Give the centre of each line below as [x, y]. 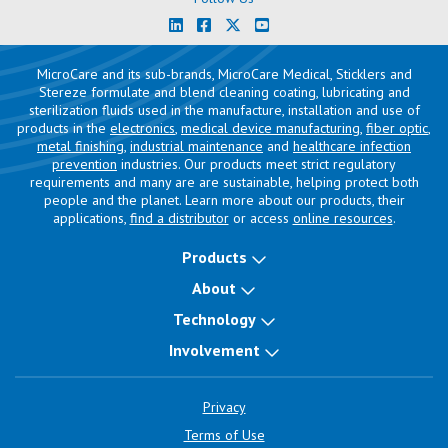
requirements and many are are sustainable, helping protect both [224, 182]
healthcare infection [352, 146]
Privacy [224, 407]
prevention [84, 164]
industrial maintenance [196, 146]
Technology [214, 319]
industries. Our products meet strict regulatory [256, 164]
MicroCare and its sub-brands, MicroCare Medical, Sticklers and [224, 74]
